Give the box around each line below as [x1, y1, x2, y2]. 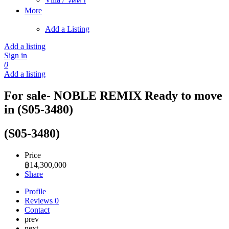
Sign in [4, 51, 27, 60]
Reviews [25, 196, 55, 205]
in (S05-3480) [4, 102, 73, 116]
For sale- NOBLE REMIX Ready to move [4, 88, 222, 102]
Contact [25, 205, 50, 214]
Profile [25, 187, 46, 196]
